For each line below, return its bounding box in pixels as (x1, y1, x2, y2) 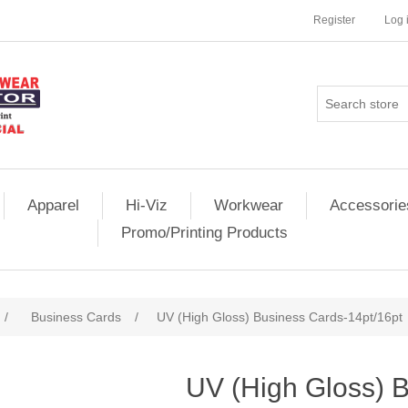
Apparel (27, 197, 79, 214)
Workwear (214, 197, 283, 214)
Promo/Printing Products (121, 224, 288, 241)
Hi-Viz (126, 197, 168, 214)
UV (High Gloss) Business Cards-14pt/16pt (157, 310, 403, 324)
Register (313, 14, 355, 26)
